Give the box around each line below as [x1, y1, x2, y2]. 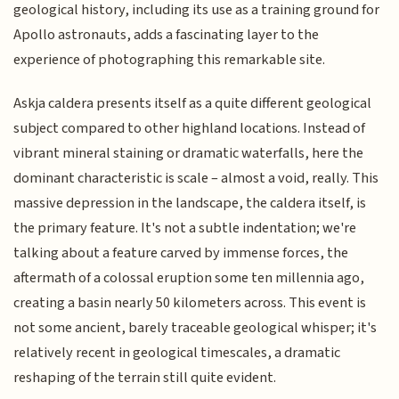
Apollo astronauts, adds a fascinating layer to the [13, 24, 320, 46]
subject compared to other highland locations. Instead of [13, 117, 366, 139]
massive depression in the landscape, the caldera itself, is [13, 191, 367, 214]
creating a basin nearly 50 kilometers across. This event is [13, 291, 367, 313]
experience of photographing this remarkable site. [13, 49, 326, 71]
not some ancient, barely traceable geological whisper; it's [13, 316, 378, 338]
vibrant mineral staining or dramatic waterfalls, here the [13, 142, 364, 164]
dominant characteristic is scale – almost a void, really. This [13, 167, 379, 189]
